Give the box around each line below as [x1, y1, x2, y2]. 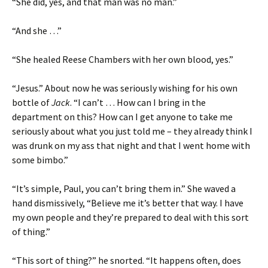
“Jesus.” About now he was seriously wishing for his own [12, 82, 237, 94]
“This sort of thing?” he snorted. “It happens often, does [12, 254, 241, 266]
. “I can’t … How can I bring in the [70, 96, 206, 108]
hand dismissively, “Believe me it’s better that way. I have [12, 197, 243, 209]
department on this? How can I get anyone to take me [12, 111, 233, 123]
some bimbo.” [12, 154, 68, 166]
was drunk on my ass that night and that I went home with [12, 139, 250, 151]
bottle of [12, 96, 51, 108]
